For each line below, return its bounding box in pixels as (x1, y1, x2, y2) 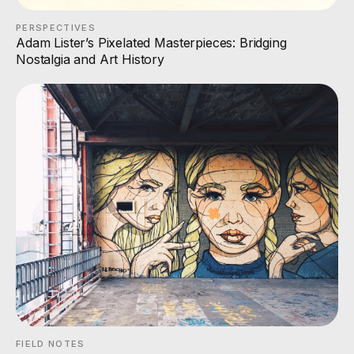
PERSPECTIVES (16, 22, 96, 34)
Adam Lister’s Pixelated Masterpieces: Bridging (16, 35, 287, 51)
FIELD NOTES (16, 338, 85, 350)
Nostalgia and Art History (16, 51, 164, 68)
